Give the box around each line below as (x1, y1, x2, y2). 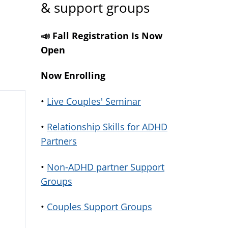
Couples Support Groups (47, 201, 152, 213)
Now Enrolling (41, 69, 105, 81)
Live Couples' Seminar (47, 95, 141, 107)
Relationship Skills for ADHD (47, 121, 167, 133)
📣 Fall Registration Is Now (41, 29, 162, 42)
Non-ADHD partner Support (47, 160, 164, 173)
